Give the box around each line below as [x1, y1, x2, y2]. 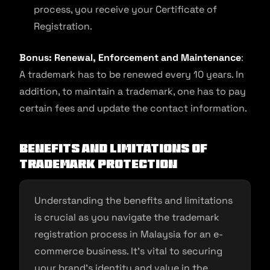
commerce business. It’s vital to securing [34, 245, 222, 257]
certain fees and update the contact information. [19, 102, 247, 115]
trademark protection [19, 159, 177, 170]
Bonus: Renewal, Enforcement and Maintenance [19, 51, 241, 64]
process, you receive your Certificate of [34, 3, 217, 16]
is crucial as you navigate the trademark [34, 211, 219, 224]
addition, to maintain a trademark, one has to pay [19, 85, 246, 98]
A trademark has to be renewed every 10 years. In [19, 68, 244, 81]
